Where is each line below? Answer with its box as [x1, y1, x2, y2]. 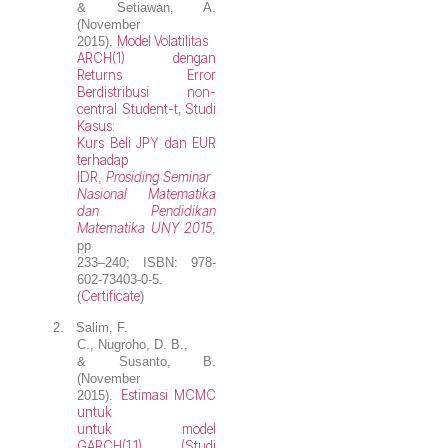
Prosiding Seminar [106, 168, 211, 185]
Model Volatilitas [117, 32, 209, 49]
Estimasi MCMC [120, 387, 217, 404]
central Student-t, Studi [77, 100, 216, 117]
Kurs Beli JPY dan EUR [77, 134, 216, 151]
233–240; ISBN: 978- [77, 254, 216, 270]
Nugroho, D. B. [98, 337, 185, 353]
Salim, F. [76, 320, 129, 336]
